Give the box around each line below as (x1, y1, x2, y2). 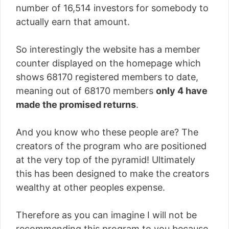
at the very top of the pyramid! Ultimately (16, 154, 195, 165)
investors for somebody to (91, 2, 209, 13)
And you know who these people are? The (16, 126, 198, 138)
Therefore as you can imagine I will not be (16, 209, 197, 220)
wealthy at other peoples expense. (16, 181, 165, 193)
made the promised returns (16, 99, 136, 110)
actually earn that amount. (16, 16, 130, 27)
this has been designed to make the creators (16, 168, 209, 179)
